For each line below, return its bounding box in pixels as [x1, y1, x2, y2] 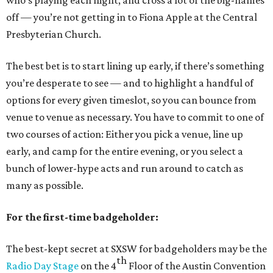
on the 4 [79, 260, 116, 272]
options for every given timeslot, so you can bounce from [6, 94, 257, 106]
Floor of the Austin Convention [127, 260, 266, 272]
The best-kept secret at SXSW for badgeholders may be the [6, 243, 267, 255]
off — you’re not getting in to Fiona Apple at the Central [6, 11, 257, 23]
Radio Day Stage [6, 260, 79, 272]
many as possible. [6, 179, 83, 191]
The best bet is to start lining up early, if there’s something [6, 60, 264, 72]
